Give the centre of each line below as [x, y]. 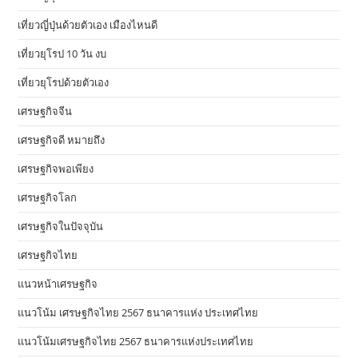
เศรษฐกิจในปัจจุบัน [61, 227]
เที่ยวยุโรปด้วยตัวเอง [64, 83]
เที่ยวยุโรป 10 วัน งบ [62, 54]
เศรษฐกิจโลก [48, 198]
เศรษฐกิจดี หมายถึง [62, 140]
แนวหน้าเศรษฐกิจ [58, 284]
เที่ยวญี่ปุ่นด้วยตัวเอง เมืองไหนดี [88, 25]
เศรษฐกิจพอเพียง [56, 169]
